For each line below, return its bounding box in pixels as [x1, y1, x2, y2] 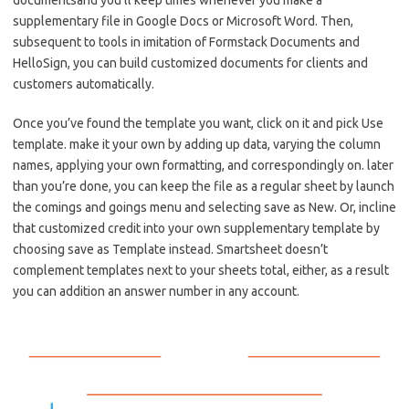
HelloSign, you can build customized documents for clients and [13, 56, 368, 71]
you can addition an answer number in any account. [13, 284, 299, 299]
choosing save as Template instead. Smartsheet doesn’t [13, 242, 328, 257]
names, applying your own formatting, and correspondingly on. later [13, 158, 393, 173]
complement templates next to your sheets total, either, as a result [13, 263, 389, 278]
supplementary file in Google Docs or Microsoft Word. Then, [13, 14, 353, 29]
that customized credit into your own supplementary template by [13, 221, 380, 236]
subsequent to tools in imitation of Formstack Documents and [13, 35, 360, 50]
